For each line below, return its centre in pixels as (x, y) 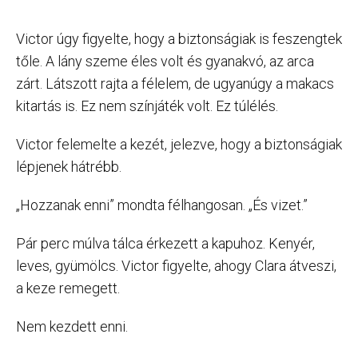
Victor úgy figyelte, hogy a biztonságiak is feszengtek (179, 38)
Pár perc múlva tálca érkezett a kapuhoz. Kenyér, (165, 243)
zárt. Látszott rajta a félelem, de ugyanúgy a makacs (175, 83)
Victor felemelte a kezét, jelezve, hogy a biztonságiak (179, 144)
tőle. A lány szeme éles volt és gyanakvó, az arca (165, 61)
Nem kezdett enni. (72, 326)
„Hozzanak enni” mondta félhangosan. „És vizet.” (162, 205)
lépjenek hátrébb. (69, 166)
